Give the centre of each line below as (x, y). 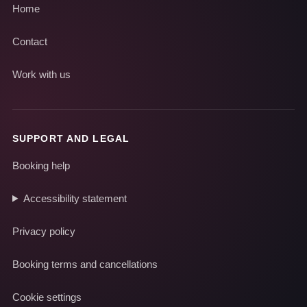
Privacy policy (44, 231)
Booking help (41, 165)
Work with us (41, 74)
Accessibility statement (75, 198)
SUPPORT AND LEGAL (71, 138)
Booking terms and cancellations (85, 264)
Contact (30, 41)
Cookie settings (47, 297)
